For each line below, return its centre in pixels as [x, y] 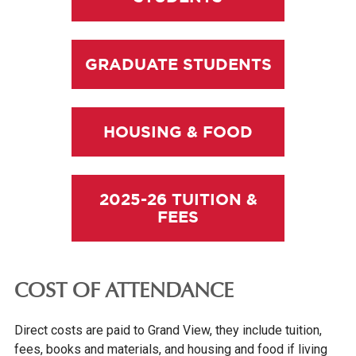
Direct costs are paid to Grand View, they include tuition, [168, 331]
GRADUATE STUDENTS [178, 64]
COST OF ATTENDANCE [124, 293]
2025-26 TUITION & [178, 199]
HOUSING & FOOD [178, 132]
